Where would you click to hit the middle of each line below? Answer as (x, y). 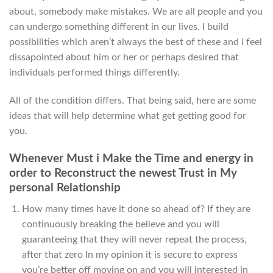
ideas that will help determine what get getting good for (128, 116)
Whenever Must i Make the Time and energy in (131, 158)
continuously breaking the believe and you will (120, 224)
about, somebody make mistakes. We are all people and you (136, 12)
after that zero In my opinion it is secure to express (129, 254)
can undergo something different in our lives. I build (119, 27)
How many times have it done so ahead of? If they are (136, 209)
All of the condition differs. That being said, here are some (133, 101)
